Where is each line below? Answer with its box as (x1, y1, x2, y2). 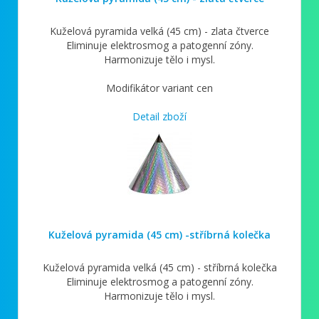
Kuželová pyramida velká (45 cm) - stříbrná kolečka (42, 260, 277, 274)
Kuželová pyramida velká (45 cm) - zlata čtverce (50, 23, 269, 38)
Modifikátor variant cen (106, 80, 213, 95)
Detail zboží (132, 109, 187, 123)
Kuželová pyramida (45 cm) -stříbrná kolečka (48, 227, 271, 241)
